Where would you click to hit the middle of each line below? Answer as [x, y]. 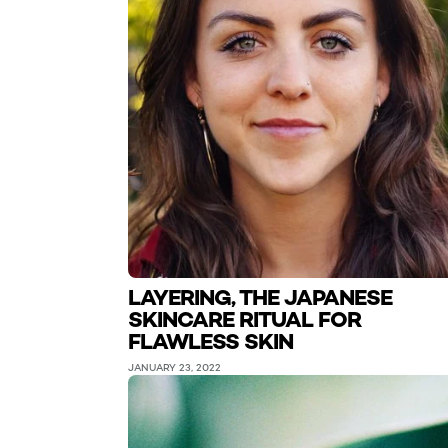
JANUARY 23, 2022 [174, 367]
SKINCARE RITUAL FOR [244, 319]
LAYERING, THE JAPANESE [260, 297]
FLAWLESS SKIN [210, 341]
